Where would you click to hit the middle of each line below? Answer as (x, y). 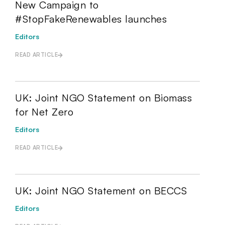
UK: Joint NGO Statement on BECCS (101, 190)
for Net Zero (44, 111)
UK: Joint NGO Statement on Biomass (103, 97)
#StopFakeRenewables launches (91, 19)
